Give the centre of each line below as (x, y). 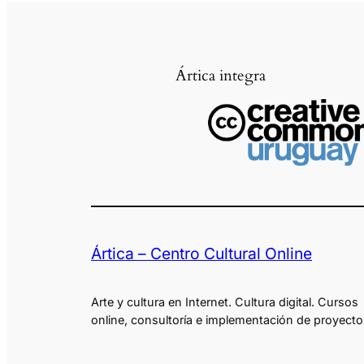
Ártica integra (221, 75)
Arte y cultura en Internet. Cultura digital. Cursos (225, 301)
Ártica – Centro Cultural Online (201, 254)
